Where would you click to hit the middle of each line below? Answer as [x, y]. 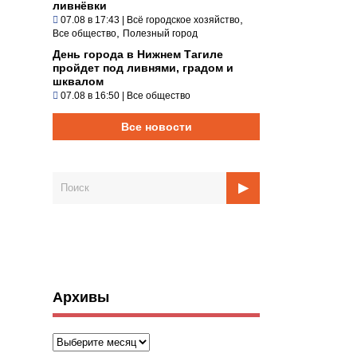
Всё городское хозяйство [183, 20]
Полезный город [160, 33]
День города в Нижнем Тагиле [138, 54]
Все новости [156, 126]
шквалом [78, 81]
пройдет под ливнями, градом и [143, 67]
